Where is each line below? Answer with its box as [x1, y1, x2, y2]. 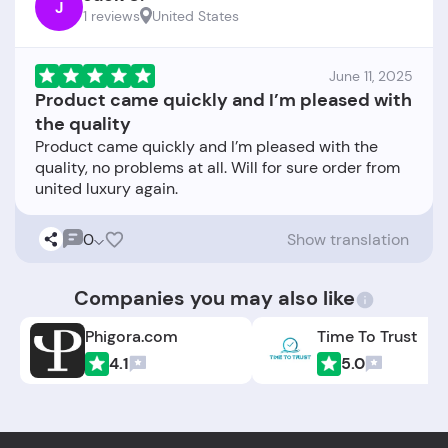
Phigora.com [85, 325, 179, 347]
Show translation [287, 228, 409, 250]
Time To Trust [317, 325, 418, 347]
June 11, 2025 [329, 67, 413, 86]
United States [152, 7, 239, 26]
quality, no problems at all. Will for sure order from [35, 157, 400, 179]
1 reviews [83, 7, 140, 26]
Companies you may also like [73, 285, 355, 312]
